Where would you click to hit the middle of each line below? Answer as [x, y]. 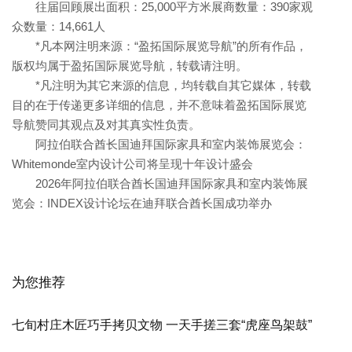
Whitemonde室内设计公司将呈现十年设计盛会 [132, 164]
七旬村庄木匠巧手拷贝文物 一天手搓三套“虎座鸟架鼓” [162, 325]
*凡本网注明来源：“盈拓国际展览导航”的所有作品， [159, 46]
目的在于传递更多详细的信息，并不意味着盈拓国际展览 [159, 105]
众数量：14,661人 [59, 27]
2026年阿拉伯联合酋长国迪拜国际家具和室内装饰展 [160, 184]
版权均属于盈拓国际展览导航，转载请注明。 [130, 66]
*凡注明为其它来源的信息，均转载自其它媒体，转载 [161, 86]
